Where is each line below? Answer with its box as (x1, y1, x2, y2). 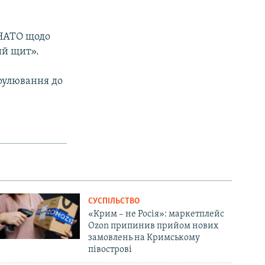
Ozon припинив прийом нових (88, 221, 219, 231)
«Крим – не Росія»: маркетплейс (88, 209, 225, 219)
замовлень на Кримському (88, 232, 201, 243)
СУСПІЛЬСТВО (88, 196, 140, 206)
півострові (88, 244, 132, 254)
